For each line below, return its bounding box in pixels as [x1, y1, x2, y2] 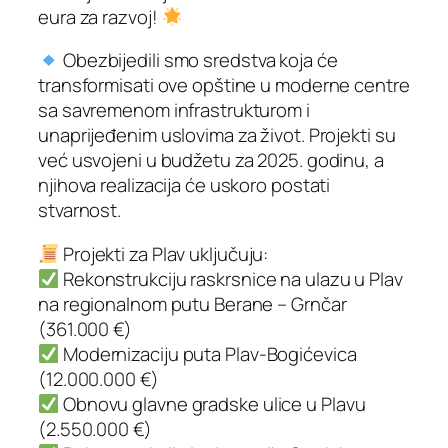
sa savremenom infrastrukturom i [38, 97, 310, 124]
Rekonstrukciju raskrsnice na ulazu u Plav [59, 265, 403, 292]
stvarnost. [38, 197, 122, 224]
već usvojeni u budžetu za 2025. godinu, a [38, 147, 384, 174]
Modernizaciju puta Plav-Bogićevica [59, 340, 357, 367]
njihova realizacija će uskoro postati [38, 172, 331, 199]
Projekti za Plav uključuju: [59, 240, 269, 267]
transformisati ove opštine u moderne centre [38, 72, 410, 99]
